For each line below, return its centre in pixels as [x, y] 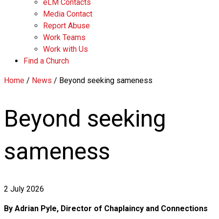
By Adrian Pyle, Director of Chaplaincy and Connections [106, 209]
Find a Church [46, 61]
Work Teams [64, 37]
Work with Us [66, 49]
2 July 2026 [24, 189]
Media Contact [68, 14]
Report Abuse [66, 26]
